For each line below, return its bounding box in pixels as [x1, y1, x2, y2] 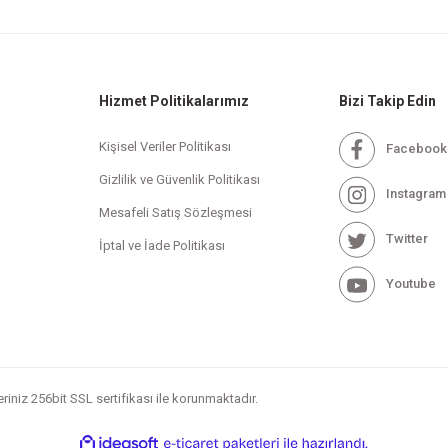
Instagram [385, 185, 446, 201]
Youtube [385, 275, 436, 291]
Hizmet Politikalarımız [99, 93, 250, 109]
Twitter [385, 230, 428, 246]
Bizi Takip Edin [338, 93, 436, 109]
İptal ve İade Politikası [99, 238, 226, 253]
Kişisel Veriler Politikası [99, 139, 232, 154]
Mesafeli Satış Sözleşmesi [99, 205, 253, 220]
